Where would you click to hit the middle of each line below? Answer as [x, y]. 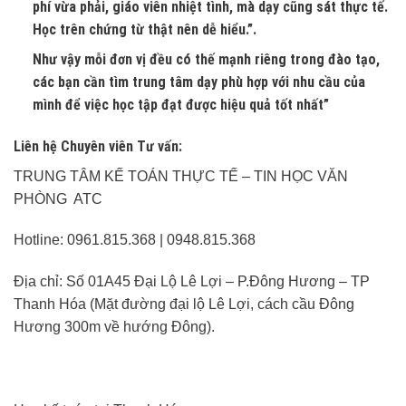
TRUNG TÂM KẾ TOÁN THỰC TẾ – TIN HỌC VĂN [181, 176]
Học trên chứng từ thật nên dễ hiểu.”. [144, 29]
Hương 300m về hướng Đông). [114, 327]
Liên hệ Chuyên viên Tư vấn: [98, 146]
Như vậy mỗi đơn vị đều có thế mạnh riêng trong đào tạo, [206, 59]
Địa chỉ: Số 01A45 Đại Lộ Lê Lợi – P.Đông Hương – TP [192, 282]
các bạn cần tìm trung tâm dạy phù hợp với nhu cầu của [198, 82]
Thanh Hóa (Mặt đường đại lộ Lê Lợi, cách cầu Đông [184, 304]
